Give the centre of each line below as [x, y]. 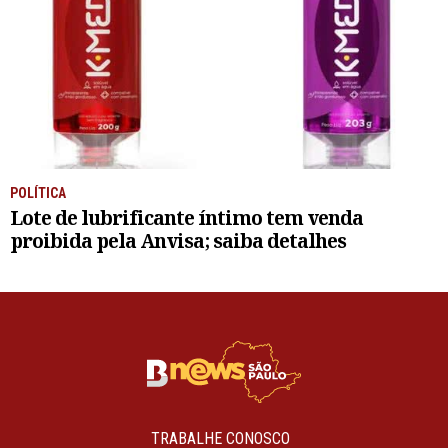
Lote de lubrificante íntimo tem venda [186, 217]
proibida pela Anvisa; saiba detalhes [178, 240]
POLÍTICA [38, 192]
